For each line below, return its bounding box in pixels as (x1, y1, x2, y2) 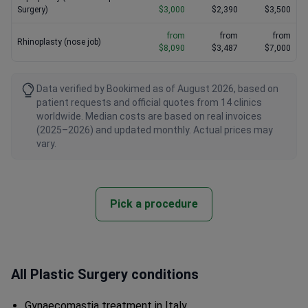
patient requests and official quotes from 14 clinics (36, 97, 262, 109)
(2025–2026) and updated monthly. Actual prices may (36, 124, 273, 136)
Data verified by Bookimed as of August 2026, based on (36, 83, 278, 95)
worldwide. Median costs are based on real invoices (36, 111, 262, 122)
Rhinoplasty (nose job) (17, 37, 101, 47)
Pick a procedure (110, 197, 198, 211)
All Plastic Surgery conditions (11, 266, 199, 283)
